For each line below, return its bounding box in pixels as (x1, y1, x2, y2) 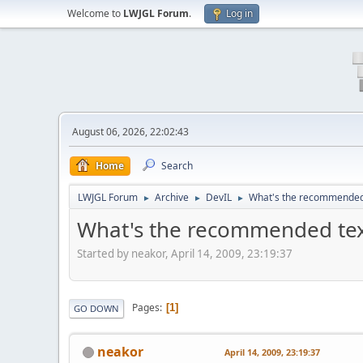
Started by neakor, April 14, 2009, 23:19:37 (77, 246, 293, 261)
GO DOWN (74, 301, 119, 314)
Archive (155, 190, 189, 204)
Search (161, 159, 193, 173)
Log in (226, 6, 253, 20)
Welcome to (67, 6, 123, 20)
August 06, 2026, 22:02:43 (72, 125, 189, 139)
